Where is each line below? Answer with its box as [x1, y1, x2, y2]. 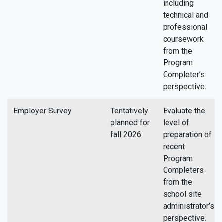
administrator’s [163, 201, 214, 211]
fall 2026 [111, 130, 141, 139]
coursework [163, 34, 204, 44]
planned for [111, 118, 150, 127]
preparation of [163, 130, 212, 139]
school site [163, 189, 202, 199]
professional [163, 22, 207, 32]
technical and [163, 10, 208, 20]
